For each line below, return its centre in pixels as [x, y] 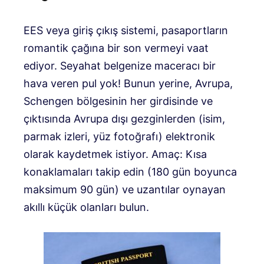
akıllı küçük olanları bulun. [86, 207]
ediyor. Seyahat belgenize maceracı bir [120, 66]
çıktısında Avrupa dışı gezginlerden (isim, [124, 119]
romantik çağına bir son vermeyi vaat [116, 48]
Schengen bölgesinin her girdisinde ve [118, 101]
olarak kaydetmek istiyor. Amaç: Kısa [115, 154]
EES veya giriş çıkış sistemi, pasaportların [126, 31]
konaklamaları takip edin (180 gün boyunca [130, 172]
